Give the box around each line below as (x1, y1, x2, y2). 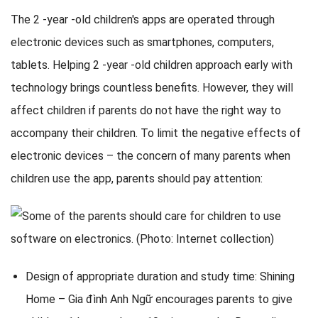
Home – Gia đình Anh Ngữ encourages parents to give (25, 292, 292, 306)
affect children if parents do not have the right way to (11, 104, 281, 118)
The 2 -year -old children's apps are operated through (11, 13, 275, 27)
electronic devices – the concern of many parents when (11, 149, 290, 163)
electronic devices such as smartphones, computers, (11, 35, 274, 50)
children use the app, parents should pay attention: (11, 172, 263, 186)
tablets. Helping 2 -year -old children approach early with (11, 58, 292, 72)
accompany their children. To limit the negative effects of (11, 126, 301, 141)
